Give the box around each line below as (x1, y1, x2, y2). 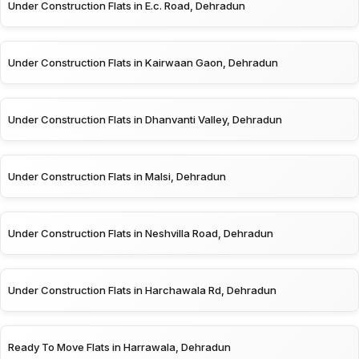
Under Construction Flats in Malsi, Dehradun (8, 169, 226, 183)
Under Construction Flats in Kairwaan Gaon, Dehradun (8, 55, 278, 69)
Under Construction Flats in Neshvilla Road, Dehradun (8, 226, 273, 240)
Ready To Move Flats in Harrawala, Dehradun (8, 340, 231, 353)
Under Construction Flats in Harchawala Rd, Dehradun (8, 283, 276, 296)
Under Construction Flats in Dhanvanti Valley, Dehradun (8, 112, 282, 126)
